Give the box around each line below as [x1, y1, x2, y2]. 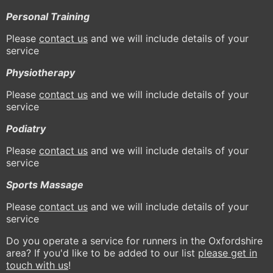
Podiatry [6, 122, 46, 135]
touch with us [6, 258, 68, 271]
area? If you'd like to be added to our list [6, 246, 198, 259]
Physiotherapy [6, 66, 75, 79]
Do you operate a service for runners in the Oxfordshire [6, 234, 263, 247]
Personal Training [6, 10, 90, 23]
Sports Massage [6, 178, 83, 191]
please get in [198, 246, 257, 259]
